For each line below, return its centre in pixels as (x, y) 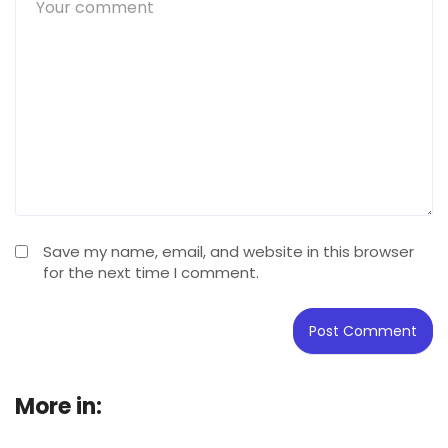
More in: (58, 406)
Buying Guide (187, 406)
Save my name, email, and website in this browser (228, 251)
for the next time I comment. (151, 272)
